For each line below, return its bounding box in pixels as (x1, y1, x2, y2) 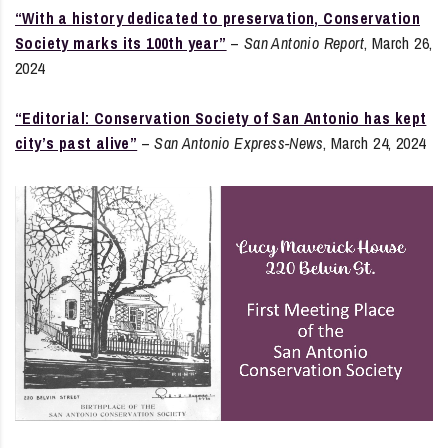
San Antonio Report (243, 31, 365, 54)
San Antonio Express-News (154, 131, 324, 154)
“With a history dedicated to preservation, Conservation (15, 6, 420, 29)
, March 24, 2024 (323, 131, 426, 154)
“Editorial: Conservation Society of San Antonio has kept (15, 106, 427, 129)
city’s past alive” (15, 131, 138, 154)
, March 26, (364, 31, 433, 54)
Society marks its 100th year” (15, 31, 227, 54)
